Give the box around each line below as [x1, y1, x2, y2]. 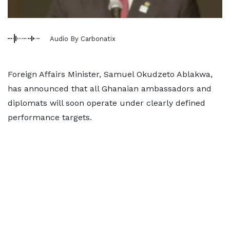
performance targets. [8, 112, 92, 122]
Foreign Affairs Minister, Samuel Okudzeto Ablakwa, [8, 69, 213, 79]
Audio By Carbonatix [50, 34, 116, 43]
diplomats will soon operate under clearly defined [8, 98, 205, 108]
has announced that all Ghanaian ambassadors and [8, 84, 212, 93]
